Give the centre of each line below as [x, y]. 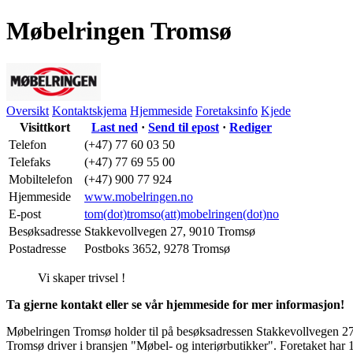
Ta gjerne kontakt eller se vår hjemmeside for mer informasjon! [175, 304]
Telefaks [30, 162]
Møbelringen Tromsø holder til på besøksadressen [131, 331]
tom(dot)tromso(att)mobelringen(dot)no [182, 214]
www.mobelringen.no [139, 196]
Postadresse [37, 248]
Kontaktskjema [89, 110]
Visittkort [45, 127]
